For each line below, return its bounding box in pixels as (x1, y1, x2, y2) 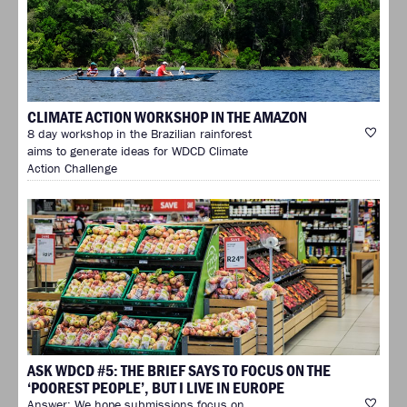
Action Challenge (27, 159, 117, 176)
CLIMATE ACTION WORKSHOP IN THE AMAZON (27, 105, 307, 127)
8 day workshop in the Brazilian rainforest (27, 124, 252, 142)
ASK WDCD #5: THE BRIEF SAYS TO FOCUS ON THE (27, 360, 331, 382)
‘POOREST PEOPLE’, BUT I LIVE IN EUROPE (27, 377, 284, 399)
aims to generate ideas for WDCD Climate (27, 142, 248, 159)
